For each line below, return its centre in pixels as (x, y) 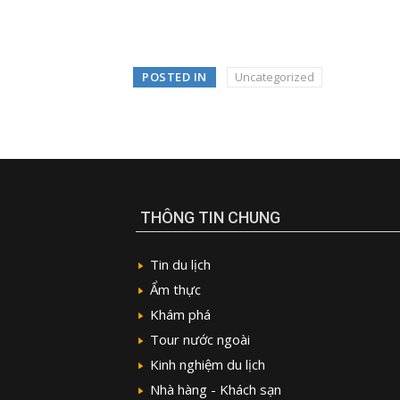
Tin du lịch (180, 265)
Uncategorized (274, 77)
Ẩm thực (175, 290)
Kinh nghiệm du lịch (208, 365)
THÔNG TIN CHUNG (210, 218)
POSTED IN (175, 77)
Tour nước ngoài (200, 340)
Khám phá (180, 315)
